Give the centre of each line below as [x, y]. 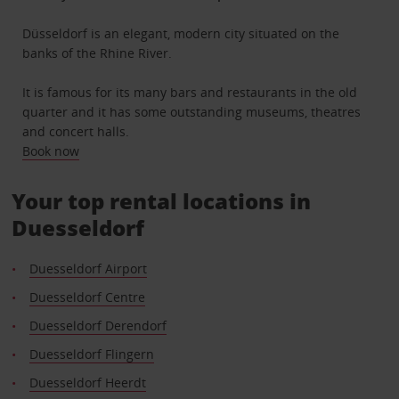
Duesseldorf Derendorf [98, 326]
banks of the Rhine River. [98, 53]
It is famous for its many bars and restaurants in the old [190, 93]
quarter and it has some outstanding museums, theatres [192, 112]
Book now [51, 151]
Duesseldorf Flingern [91, 354]
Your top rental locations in [161, 201]
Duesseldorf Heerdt [87, 383]
